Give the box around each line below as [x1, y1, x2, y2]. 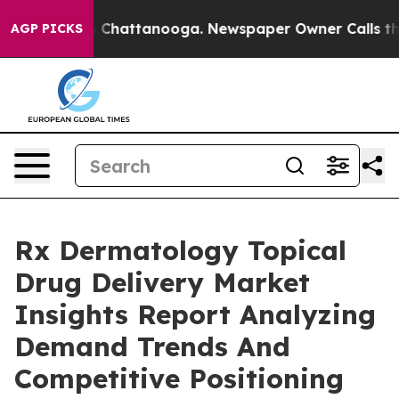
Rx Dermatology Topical [14, 233, 346, 267]
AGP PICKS [11, 20, 83, 37]
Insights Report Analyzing [14, 297, 376, 331]
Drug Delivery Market [14, 265, 310, 299]
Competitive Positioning [14, 362, 344, 395]
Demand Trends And [14, 330, 290, 363]
